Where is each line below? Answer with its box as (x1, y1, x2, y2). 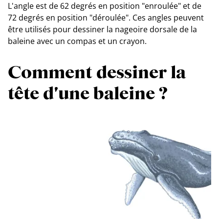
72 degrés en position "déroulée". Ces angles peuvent (8, 12, 204, 23)
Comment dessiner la (8, 62, 186, 84)
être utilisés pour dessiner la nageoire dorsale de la (8, 23, 197, 35)
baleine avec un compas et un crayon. (8, 35, 147, 46)
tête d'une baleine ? (8, 83, 168, 105)
